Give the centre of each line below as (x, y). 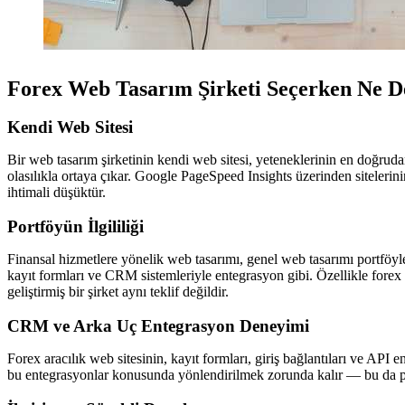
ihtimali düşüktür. (57, 192)
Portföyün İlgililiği (75, 226)
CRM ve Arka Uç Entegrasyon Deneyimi (158, 326)
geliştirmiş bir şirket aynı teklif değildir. (118, 292)
